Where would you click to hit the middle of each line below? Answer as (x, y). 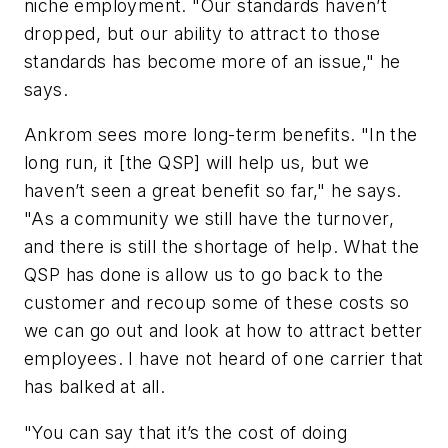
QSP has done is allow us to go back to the (204, 275)
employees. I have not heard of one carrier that (224, 359)
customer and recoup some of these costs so (217, 303)
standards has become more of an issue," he (212, 61)
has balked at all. (95, 387)
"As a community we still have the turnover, (209, 219)
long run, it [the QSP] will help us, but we (197, 163)
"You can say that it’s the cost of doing (185, 432)
